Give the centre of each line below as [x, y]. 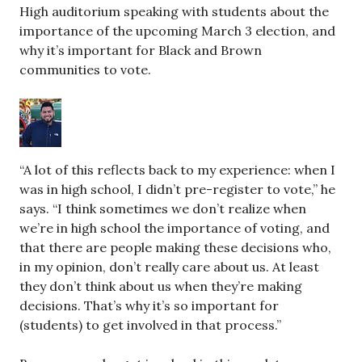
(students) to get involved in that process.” [150, 325]
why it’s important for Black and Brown [141, 50]
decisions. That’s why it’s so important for [149, 305]
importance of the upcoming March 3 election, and [177, 31]
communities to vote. [85, 69]
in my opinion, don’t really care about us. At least [169, 267]
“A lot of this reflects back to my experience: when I [177, 170]
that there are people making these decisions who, [175, 247]
